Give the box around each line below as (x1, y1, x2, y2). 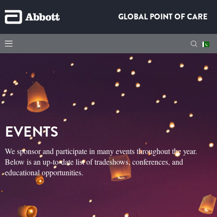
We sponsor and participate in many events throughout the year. (5, 145, 197, 156)
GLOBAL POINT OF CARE (118, 11, 207, 22)
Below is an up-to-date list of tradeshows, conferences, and (5, 156, 183, 167)
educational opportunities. (5, 167, 83, 177)
